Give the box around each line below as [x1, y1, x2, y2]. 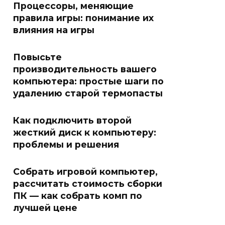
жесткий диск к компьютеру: [13, 127, 156, 138]
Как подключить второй [13, 115, 132, 126]
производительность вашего [13, 63, 157, 74]
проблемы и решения [13, 139, 119, 150]
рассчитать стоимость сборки [13, 178, 162, 189]
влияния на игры [13, 24, 94, 35]
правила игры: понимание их [13, 12, 154, 23]
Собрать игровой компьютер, [13, 166, 158, 177]
